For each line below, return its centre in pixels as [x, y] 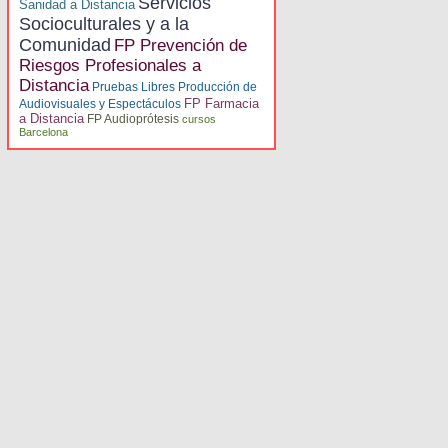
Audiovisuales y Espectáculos [100, 104]
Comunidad [65, 45]
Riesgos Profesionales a [110, 65]
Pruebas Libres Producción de [174, 87]
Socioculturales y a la [104, 24]
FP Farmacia [221, 103]
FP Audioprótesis [133, 119]
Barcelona [43, 132]
